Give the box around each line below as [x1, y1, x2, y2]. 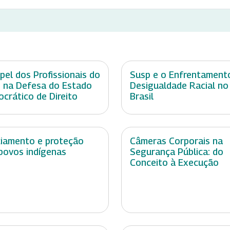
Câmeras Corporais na [130, 136, 223, 147]
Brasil [130, 91, 154, 102]
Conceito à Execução [130, 157, 219, 168]
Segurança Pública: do [130, 146, 223, 158]
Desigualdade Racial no [130, 80, 228, 91]
